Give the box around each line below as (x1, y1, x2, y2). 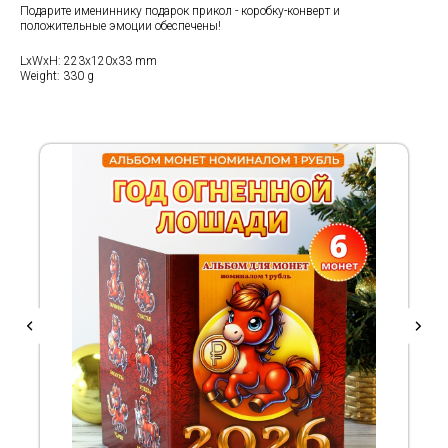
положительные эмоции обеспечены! (20, 18, 221, 33)
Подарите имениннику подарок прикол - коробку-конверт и (20, 3, 340, 18)
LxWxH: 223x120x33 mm (20, 53, 157, 68)
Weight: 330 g (20, 68, 94, 83)
